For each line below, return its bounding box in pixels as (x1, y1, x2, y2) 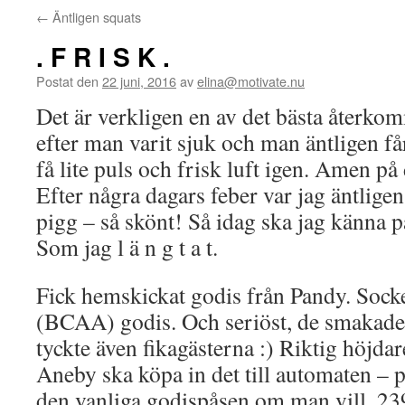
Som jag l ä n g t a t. (36, 231, 218, 262)
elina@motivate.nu (197, 71, 305, 90)
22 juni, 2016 (102, 71, 176, 90)
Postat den (36, 71, 99, 90)
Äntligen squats (49, 7, 141, 26)
